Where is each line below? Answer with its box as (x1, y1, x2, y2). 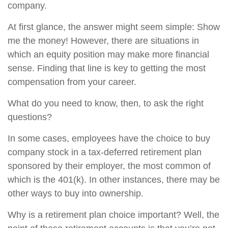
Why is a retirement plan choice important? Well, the (8, 210, 219, 220)
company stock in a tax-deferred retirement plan (8, 147, 202, 157)
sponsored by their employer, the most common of (8, 161, 211, 171)
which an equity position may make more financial (8, 49, 209, 60)
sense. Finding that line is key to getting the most (8, 63, 206, 73)
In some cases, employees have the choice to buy (8, 133, 210, 144)
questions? (8, 112, 52, 122)
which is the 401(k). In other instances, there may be (8, 175, 220, 185)
